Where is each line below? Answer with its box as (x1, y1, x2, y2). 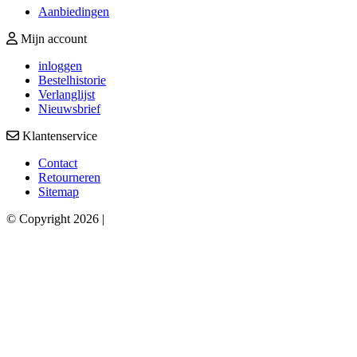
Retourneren (38, 170, 100, 184)
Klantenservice (19, 128, 97, 143)
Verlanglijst (38, 87, 95, 101)
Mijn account (18, 31, 87, 45)
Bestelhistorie (38, 73, 106, 87)
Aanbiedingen (38, 4, 109, 18)
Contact (38, 155, 77, 170)
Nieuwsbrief (38, 101, 100, 116)
